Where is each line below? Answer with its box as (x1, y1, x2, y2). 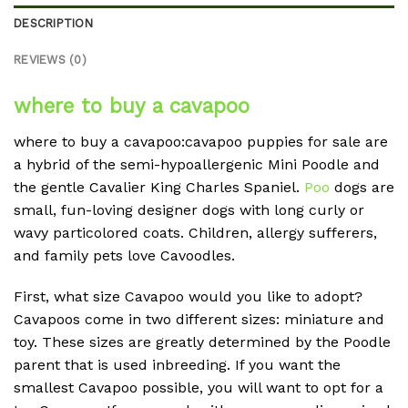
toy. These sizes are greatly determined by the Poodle (14, 333, 391, 352)
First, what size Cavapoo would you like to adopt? (14, 288, 362, 306)
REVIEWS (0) (14, 53, 87, 67)
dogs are (330, 178, 394, 196)
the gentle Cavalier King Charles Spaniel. (14, 178, 304, 196)
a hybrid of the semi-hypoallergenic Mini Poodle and (14, 155, 380, 173)
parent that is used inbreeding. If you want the (14, 356, 341, 374)
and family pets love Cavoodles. (14, 246, 235, 264)
